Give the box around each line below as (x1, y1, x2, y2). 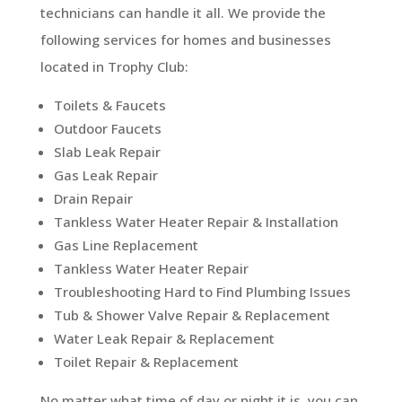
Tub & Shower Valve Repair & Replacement (53, 305, 330, 324)
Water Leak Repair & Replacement (53, 328, 275, 347)
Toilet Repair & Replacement (53, 352, 239, 371)
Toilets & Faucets (53, 95, 166, 114)
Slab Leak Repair (53, 142, 161, 161)
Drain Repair (53, 188, 133, 207)
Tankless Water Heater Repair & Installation (53, 212, 338, 231)
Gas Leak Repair (53, 165, 158, 184)
